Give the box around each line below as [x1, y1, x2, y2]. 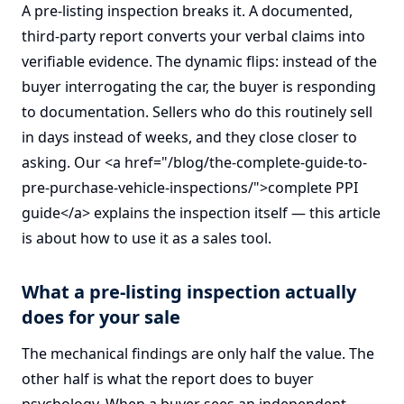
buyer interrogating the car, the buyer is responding [22, 77, 376, 96]
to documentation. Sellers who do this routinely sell [22, 102, 372, 122]
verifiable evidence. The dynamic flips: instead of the [22, 51, 377, 71]
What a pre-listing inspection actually [22, 280, 356, 304]
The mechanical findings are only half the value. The [22, 344, 374, 363]
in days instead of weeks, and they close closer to [22, 127, 357, 147]
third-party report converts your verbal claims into [22, 26, 365, 46]
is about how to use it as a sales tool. [22, 228, 271, 248]
